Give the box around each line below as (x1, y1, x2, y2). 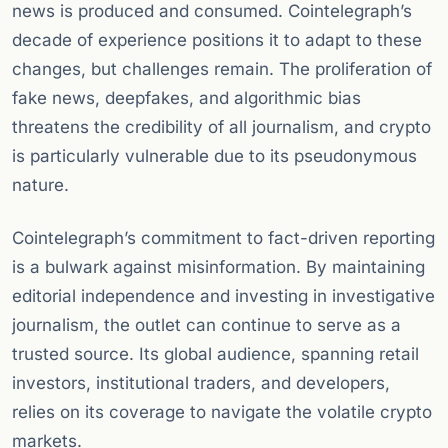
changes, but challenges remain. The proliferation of (12, 59, 432, 80)
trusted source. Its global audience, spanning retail (12, 344, 419, 365)
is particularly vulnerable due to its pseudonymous (12, 146, 417, 167)
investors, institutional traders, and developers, (12, 373, 390, 394)
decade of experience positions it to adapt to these (12, 30, 422, 51)
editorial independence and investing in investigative (12, 286, 435, 307)
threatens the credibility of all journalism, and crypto (12, 117, 431, 138)
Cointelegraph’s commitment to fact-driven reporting (12, 228, 435, 249)
